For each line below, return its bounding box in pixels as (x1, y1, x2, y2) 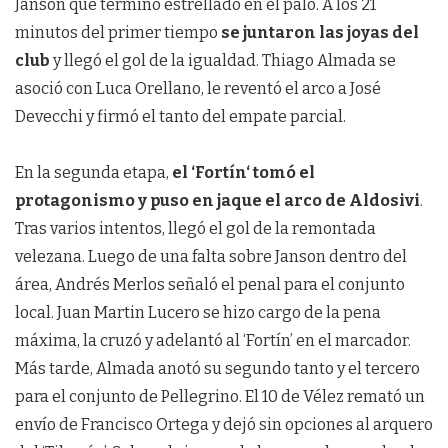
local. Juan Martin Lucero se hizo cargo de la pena (15, 303, 381, 323)
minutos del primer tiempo (15, 23, 221, 43)
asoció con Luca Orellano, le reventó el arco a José (15, 79, 381, 99)
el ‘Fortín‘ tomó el (172, 163, 315, 183)
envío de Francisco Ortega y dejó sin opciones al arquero (15, 415, 433, 435)
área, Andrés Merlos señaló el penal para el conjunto (15, 275, 405, 295)
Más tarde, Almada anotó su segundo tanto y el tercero (15, 359, 420, 379)
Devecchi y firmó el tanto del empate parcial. (15, 107, 346, 127)
